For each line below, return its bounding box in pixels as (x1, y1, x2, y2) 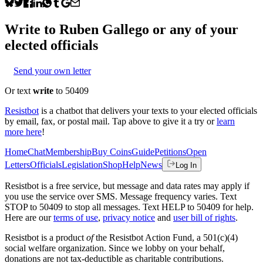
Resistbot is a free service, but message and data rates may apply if (5, 180, 249, 191)
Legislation (62, 159, 103, 170)
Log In (176, 160, 197, 170)
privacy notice (103, 212, 155, 222)
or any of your (149, 21, 238, 37)
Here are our (5, 212, 51, 222)
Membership (45, 146, 92, 157)
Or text (5, 85, 33, 96)
